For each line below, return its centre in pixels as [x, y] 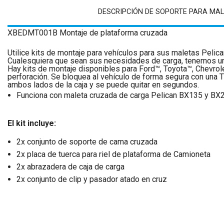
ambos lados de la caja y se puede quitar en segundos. [103, 84]
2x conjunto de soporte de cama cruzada [87, 141]
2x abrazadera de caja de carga [70, 166]
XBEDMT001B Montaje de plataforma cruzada [87, 32]
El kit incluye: [32, 123]
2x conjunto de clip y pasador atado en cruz [91, 179]
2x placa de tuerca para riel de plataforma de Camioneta [113, 154]
